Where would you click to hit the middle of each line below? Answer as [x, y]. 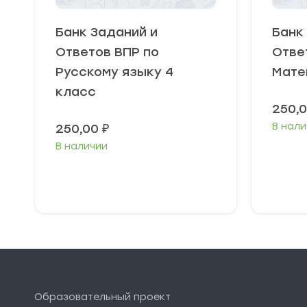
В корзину [141, 178]
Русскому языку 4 [114, 72]
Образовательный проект [102, 297]
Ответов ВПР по [107, 52]
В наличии [82, 146]
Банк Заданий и [107, 32]
